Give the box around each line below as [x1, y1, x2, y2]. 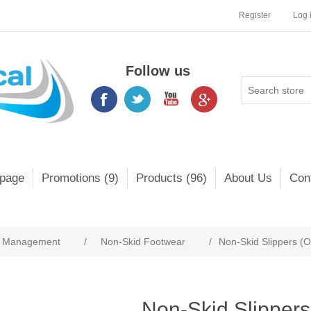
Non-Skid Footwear [101, 236, 185, 247]
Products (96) [136, 171, 207, 185]
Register [239, 10, 271, 20]
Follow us [125, 63, 190, 78]
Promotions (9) [42, 171, 119, 185]
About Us [224, 171, 272, 185]
